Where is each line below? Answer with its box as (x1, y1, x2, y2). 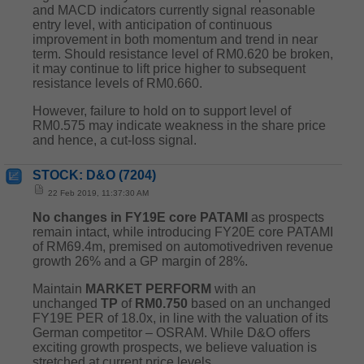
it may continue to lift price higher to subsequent (32, 62, 305, 76)
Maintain (32, 282, 85, 296)
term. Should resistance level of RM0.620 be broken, (32, 47, 333, 61)
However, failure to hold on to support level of (32, 104, 291, 118)
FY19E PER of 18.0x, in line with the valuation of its (32, 311, 328, 325)
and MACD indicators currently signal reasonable (32, 3, 315, 17)
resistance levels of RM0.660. (32, 76, 202, 90)
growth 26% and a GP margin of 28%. (32, 254, 248, 268)
